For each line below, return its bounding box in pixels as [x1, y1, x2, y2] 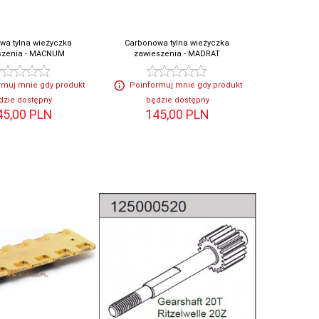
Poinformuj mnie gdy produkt [129, 80, 242, 90]
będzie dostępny [145, 95, 209, 105]
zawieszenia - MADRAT [133, 49, 220, 59]
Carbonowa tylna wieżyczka [124, 38, 229, 48]
